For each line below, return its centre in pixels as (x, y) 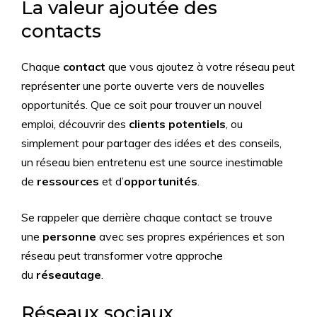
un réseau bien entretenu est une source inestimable (152, 162)
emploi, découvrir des (75, 124)
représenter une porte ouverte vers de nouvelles (143, 86)
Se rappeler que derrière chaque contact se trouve (147, 217)
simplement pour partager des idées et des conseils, (151, 143)
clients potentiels (177, 124)
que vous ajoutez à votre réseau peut (200, 67)
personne (69, 236)
